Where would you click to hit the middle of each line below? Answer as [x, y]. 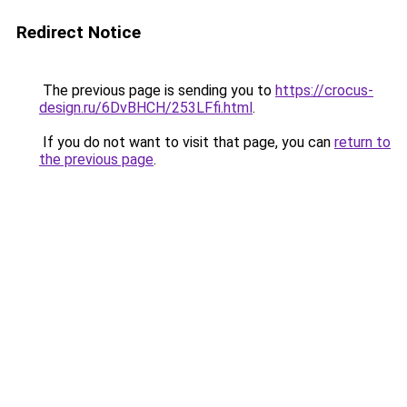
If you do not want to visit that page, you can [187, 142]
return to [362, 142]
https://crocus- [324, 90]
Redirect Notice [79, 32]
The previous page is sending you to [157, 90]
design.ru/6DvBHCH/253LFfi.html [146, 108]
